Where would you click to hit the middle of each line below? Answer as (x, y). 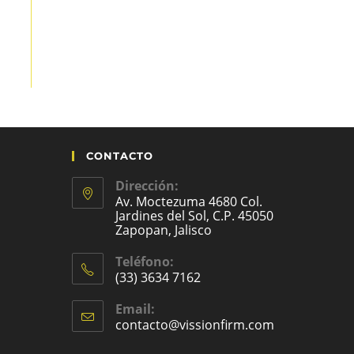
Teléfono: (145, 261)
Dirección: (147, 185)
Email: (135, 309)
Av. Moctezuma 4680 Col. (189, 201)
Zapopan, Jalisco (164, 230)
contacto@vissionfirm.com (195, 324)
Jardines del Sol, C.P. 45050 (194, 215)
